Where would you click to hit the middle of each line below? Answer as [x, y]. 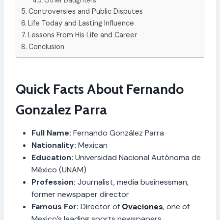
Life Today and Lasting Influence [81, 23]
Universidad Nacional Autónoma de [137, 157]
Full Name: [51, 133]
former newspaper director [80, 194]
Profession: [54, 182]
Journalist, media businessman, [132, 182]
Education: [52, 157]
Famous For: [55, 206]
